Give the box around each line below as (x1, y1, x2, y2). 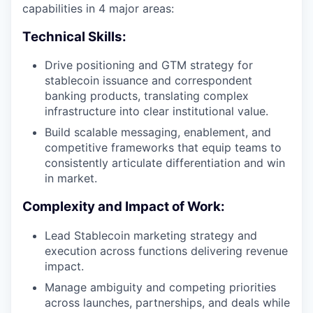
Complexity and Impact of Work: (22, 198, 225, 215)
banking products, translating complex (45, 89, 249, 103)
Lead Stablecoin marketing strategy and (45, 228, 257, 242)
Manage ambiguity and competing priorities (45, 279, 276, 294)
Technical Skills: (22, 28, 126, 45)
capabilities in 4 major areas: (22, 1, 174, 15)
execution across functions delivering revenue (45, 243, 288, 258)
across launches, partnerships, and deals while (45, 295, 290, 310)
